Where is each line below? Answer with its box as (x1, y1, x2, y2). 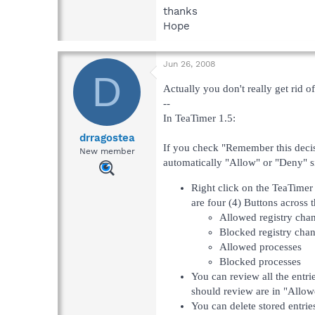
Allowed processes (219, 240, 302, 252)
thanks (163, 4, 198, 18)
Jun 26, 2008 (163, 58, 215, 69)
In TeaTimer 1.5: (163, 112, 236, 124)
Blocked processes (219, 255, 301, 267)
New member (79, 146, 135, 157)
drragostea (79, 131, 135, 145)
